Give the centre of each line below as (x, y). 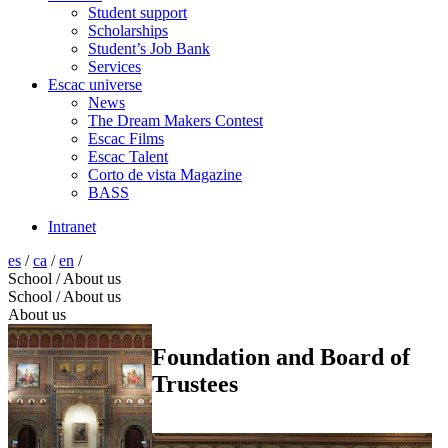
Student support (137, 12)
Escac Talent (128, 156)
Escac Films (126, 138)
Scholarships (128, 30)
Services (114, 66)
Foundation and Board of (280, 356)
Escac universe (95, 84)
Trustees (194, 383)
